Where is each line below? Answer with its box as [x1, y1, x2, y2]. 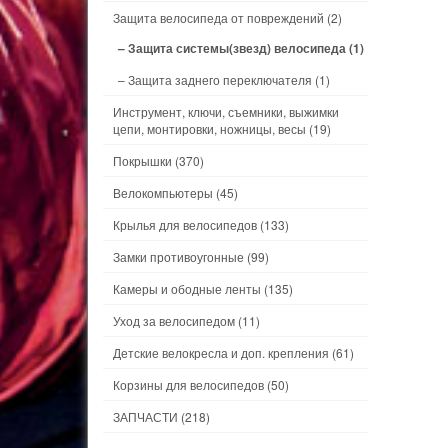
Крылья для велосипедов [113, 216, 257, 233]
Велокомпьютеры [113, 184, 213, 201]
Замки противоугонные [113, 248, 244, 265]
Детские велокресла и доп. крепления [113, 344, 329, 361]
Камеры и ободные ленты [113, 280, 261, 297]
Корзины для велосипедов [113, 376, 264, 393]
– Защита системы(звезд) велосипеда [118, 39, 346, 57]
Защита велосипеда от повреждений [113, 9, 324, 26]
